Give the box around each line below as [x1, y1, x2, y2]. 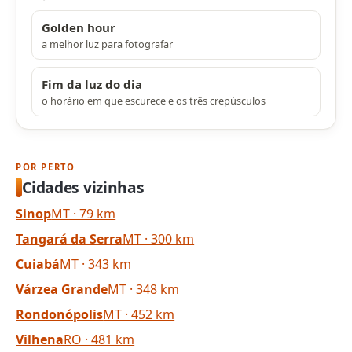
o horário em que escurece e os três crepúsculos [42, 93, 266, 108]
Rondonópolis [16, 305, 104, 323]
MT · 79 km [51, 204, 116, 222]
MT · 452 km [103, 305, 175, 323]
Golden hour [42, 19, 116, 35]
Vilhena [16, 330, 64, 348]
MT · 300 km [123, 229, 195, 247]
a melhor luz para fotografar [42, 36, 174, 51]
